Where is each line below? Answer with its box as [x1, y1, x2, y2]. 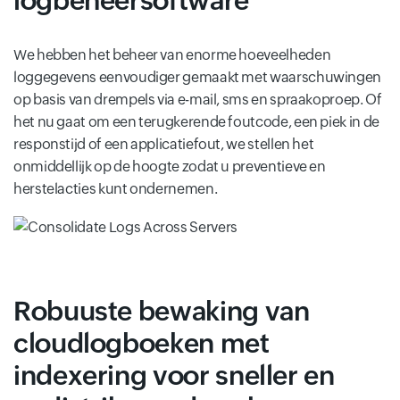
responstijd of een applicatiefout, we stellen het [13, 136, 314, 154]
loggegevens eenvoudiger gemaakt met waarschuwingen [13, 69, 382, 87]
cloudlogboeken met [13, 327, 270, 359]
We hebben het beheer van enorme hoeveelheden [13, 46, 331, 64]
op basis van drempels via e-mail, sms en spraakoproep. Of [13, 91, 382, 109]
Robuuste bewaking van [13, 295, 310, 327]
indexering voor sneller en [13, 359, 335, 391]
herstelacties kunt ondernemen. [13, 180, 218, 198]
